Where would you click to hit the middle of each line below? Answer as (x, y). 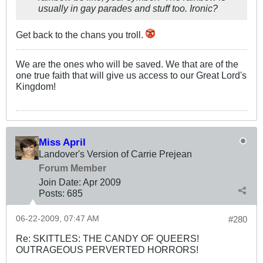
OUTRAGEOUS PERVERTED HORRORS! (107, 250)
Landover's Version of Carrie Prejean (115, 154)
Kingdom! (36, 87)
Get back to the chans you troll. (81, 35)
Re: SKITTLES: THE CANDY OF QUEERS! (107, 239)
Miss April (62, 142)
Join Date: (60, 182)
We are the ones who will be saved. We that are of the (127, 64)
